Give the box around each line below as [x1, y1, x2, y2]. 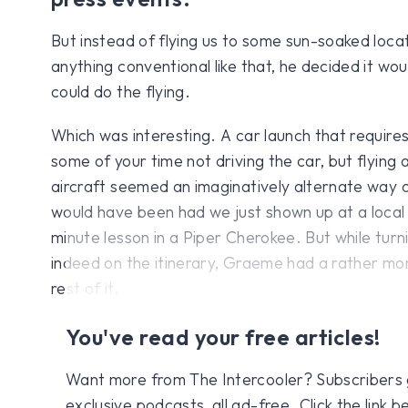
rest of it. [51, 277, 119, 299]
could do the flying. [51, 80, 191, 102]
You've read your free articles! [66, 322, 381, 351]
